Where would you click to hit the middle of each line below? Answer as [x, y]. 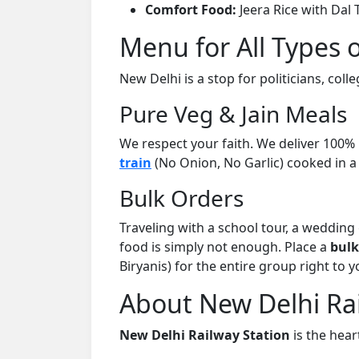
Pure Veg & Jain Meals [233, 113]
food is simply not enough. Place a [225, 246]
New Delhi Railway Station [205, 335]
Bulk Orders [182, 198]
